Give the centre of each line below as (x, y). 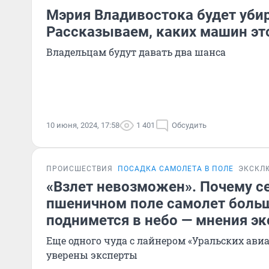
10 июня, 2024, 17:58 (83, 125)
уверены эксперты (92, 255)
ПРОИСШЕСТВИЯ (80, 169)
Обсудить (189, 125)
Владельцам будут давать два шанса (136, 52)
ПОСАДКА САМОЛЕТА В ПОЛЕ (176, 169)
